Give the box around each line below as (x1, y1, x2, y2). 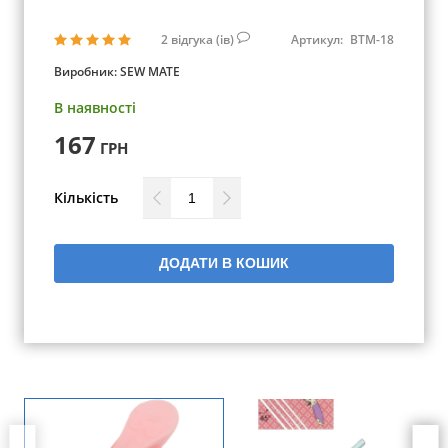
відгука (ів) (171, 30, 237, 48)
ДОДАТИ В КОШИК (159, 255, 289, 271)
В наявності (54, 98, 136, 117)
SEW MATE (120, 63, 180, 80)
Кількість (54, 188, 118, 207)
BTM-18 (350, 30, 394, 48)
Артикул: (291, 30, 346, 48)
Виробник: (54, 63, 120, 80)
